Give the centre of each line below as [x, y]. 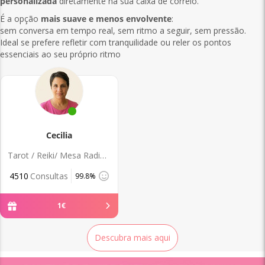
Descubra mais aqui [132, 237]
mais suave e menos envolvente [106, 18]
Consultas [49, 176]
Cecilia [59, 135]
